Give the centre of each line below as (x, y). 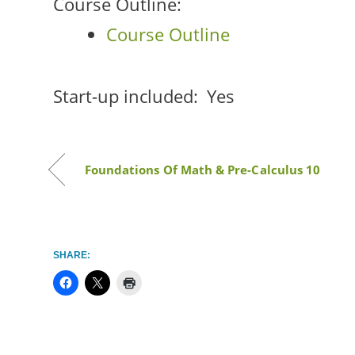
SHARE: (71, 256)
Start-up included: (125, 97)
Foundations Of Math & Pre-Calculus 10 (202, 170)
